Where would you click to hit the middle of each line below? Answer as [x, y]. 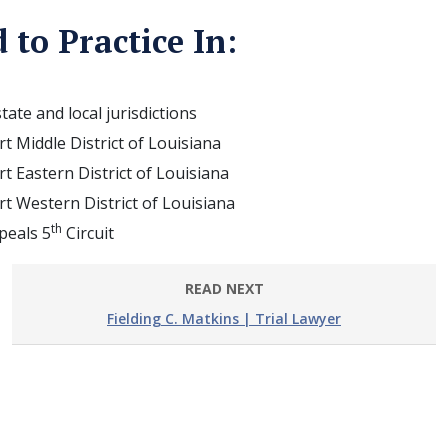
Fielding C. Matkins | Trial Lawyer [224, 318]
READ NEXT [224, 288]
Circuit [87, 233]
